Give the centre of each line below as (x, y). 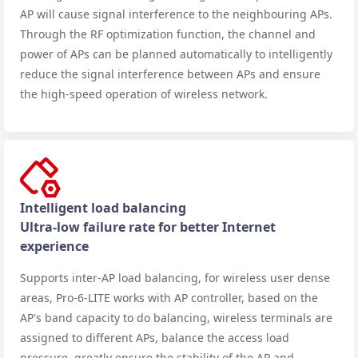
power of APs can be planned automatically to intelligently (176, 54)
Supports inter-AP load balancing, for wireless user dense (175, 277)
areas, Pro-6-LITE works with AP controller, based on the (169, 297)
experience (54, 246)
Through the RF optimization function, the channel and (168, 34)
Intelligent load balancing (103, 207)
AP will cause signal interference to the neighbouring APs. (176, 14)
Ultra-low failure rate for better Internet (148, 227)
